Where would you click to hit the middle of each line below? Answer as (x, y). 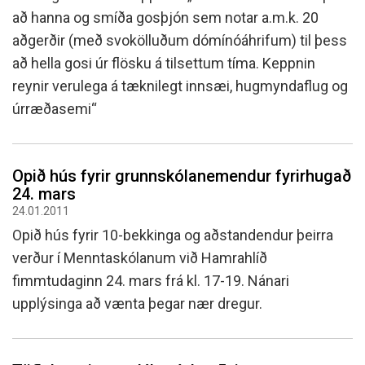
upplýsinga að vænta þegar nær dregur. (141, 303)
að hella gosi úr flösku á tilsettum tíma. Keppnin (164, 63)
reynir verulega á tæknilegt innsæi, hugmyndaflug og (180, 86)
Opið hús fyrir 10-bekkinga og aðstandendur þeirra (173, 235)
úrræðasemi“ (55, 109)
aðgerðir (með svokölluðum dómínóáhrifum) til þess (180, 40)
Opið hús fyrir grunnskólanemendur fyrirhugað (182, 176)
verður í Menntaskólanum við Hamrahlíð (140, 258)
